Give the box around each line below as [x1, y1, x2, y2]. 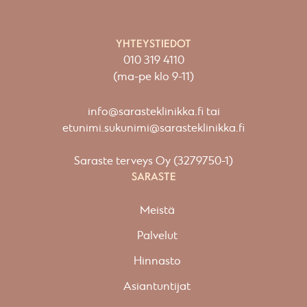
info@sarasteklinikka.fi [87, 105, 204, 119]
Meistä [139, 204, 175, 218]
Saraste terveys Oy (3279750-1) [74, 154, 233, 169]
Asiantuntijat [123, 280, 191, 294]
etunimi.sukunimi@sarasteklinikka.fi [62, 121, 245, 136]
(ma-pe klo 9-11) [113, 70, 194, 84]
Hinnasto [133, 254, 181, 269]
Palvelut [136, 229, 177, 243]
